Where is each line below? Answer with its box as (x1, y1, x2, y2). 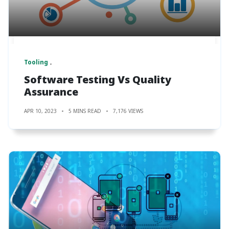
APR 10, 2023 (24, 107, 57, 114)
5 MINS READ (68, 107, 101, 114)
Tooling (24, 57, 48, 66)
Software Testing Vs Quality (24, 72, 171, 86)
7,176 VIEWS (113, 107, 143, 114)
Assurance (24, 84, 78, 99)
